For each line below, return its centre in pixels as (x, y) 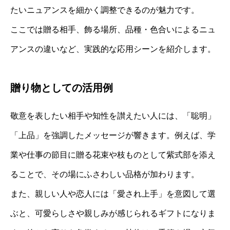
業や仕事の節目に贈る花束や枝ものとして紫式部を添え (113, 155)
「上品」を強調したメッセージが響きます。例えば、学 (113, 135)
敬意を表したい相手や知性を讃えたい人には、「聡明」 (113, 116)
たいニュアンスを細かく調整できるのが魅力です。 (105, 10)
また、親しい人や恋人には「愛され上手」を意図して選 (113, 194)
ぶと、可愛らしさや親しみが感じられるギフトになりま (113, 213)
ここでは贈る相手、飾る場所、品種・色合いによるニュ (113, 29)
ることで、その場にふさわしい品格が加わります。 (105, 174)
